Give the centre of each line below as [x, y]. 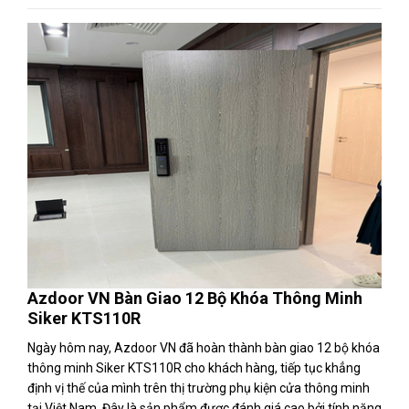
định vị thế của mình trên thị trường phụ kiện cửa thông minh [199, 388]
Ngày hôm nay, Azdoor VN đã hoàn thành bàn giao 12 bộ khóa [204, 348]
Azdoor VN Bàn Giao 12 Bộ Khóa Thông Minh [195, 298]
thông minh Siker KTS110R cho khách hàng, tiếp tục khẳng [194, 368]
